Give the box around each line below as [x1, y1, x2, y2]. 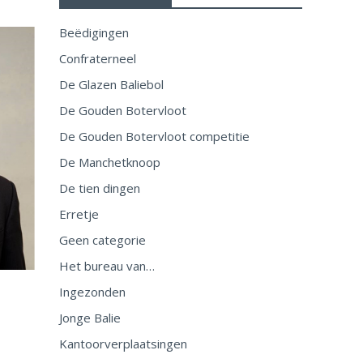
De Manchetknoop [58, 154, 160, 170]
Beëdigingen [58, 24, 129, 41]
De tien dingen [58, 180, 140, 196]
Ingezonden [58, 284, 126, 300]
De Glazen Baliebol [58, 76, 164, 92]
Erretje [58, 206, 99, 222]
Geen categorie [58, 232, 146, 248]
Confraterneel [58, 50, 136, 66]
